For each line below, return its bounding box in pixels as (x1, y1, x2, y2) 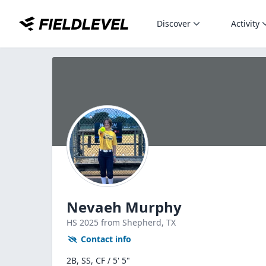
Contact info (81, 233, 131, 245)
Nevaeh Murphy (66, 197, 182, 217)
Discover (157, 18, 191, 29)
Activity (231, 18, 259, 29)
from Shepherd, (101, 217, 166, 228)
